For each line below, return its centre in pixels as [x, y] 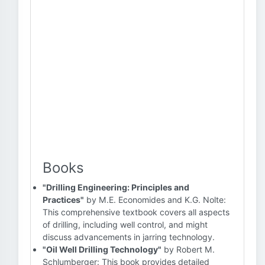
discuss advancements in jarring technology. [129, 237]
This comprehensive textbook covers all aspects [136, 212]
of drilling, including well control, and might [125, 224]
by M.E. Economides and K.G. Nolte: [155, 200]
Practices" [63, 200]
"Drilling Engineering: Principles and [116, 187]
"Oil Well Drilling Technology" [102, 249]
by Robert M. [188, 249]
